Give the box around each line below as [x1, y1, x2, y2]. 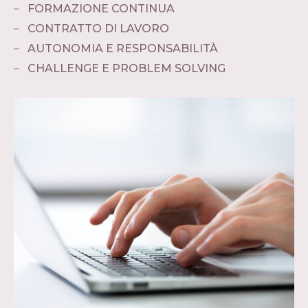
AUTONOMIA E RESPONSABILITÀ [27, 41, 218, 55]
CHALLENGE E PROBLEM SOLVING [27, 61, 225, 75]
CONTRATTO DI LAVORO [27, 21, 169, 35]
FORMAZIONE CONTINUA [27, 1, 175, 15]
